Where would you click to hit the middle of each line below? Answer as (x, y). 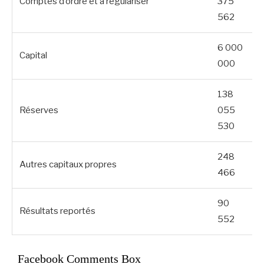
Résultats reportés (57, 211)
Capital (33, 55)
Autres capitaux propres (68, 164)
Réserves (39, 110)
